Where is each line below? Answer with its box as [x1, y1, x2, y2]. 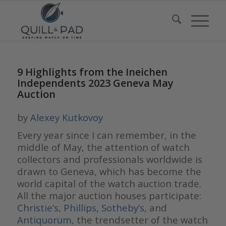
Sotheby [101, 201, 138, 214]
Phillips [63, 201, 96, 214]
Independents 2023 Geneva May [17, 76, 174, 90]
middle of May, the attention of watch [17, 141, 190, 154]
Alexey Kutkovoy [30, 111, 103, 124]
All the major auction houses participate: [17, 189, 201, 202]
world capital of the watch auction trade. [17, 177, 201, 190]
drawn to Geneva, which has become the [17, 165, 201, 178]
